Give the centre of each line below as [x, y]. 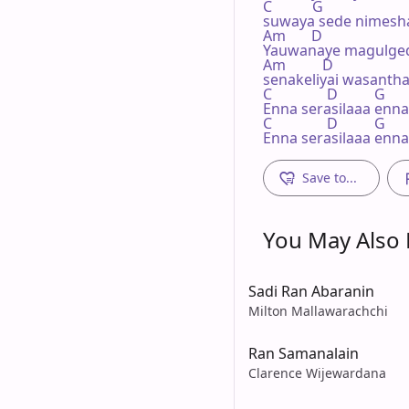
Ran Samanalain [304, 353]
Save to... [330, 177]
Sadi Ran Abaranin [311, 291]
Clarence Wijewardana [317, 372]
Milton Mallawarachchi [318, 310]
